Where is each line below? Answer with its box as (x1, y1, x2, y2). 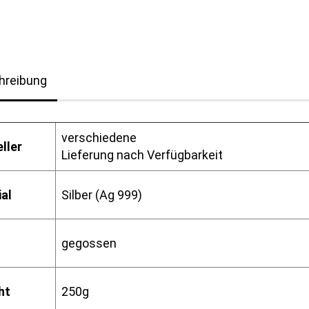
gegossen (55, 236, 117, 250)
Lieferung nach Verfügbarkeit (55, 148, 223, 162)
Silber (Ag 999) (55, 188, 142, 202)
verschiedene (55, 130, 137, 145)
